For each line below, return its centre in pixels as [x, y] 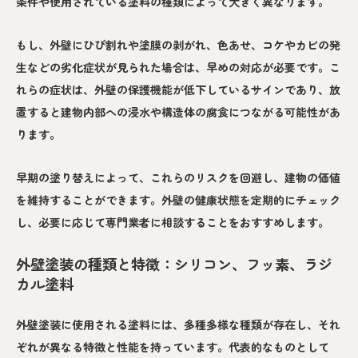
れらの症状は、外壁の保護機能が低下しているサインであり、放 [178, 89]
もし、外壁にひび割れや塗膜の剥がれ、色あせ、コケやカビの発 [178, 44]
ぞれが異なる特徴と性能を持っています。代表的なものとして [173, 346]
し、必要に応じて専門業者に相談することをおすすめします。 [173, 222]
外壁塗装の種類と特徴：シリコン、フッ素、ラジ [174, 263]
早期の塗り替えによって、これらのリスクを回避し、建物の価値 [178, 177]
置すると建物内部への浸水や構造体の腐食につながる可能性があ [178, 111]
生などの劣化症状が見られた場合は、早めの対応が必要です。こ [178, 67]
